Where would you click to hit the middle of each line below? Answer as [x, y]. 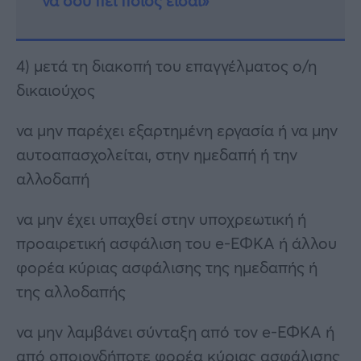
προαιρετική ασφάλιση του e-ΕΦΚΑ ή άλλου [176, 243]
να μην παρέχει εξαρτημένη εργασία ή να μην [177, 131]
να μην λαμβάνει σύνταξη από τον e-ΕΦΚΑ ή [175, 332]
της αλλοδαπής [71, 292]
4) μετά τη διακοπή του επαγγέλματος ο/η [166, 66]
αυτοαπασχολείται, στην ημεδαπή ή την [157, 155]
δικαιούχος [56, 90]
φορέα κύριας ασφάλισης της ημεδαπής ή [167, 268]
